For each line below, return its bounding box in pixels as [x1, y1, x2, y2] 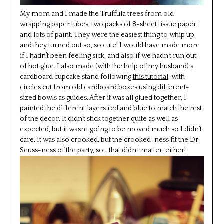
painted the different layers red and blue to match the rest [19, 104, 202, 112]
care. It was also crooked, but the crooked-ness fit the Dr [19, 135, 198, 144]
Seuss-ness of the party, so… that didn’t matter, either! [19, 146, 186, 154]
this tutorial [132, 72, 168, 81]
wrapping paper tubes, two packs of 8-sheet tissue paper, [19, 20, 198, 28]
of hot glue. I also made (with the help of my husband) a [19, 62, 194, 70]
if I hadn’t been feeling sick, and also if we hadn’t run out [19, 51, 196, 60]
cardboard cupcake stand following [19, 72, 133, 81]
